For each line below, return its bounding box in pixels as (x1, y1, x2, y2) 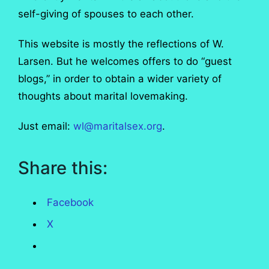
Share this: (18, 157, 107, 178)
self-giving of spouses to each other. (18, 8, 194, 20)
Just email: (18, 120, 73, 133)
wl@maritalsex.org (73, 120, 162, 133)
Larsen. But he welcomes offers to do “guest (18, 55, 232, 68)
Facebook (47, 196, 94, 209)
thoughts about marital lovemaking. (18, 90, 188, 103)
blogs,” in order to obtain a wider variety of (18, 73, 222, 85)
